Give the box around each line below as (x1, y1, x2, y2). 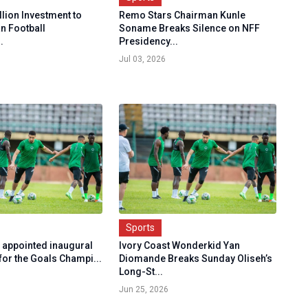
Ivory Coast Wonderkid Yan (118, 240, 240, 252)
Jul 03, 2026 (118, 54, 166, 65)
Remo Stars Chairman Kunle (118, 10, 245, 21)
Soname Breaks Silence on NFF (118, 23, 260, 34)
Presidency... (118, 36, 178, 47)
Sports (125, 222, 155, 234)
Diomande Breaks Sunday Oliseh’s (118, 253, 272, 265)
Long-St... (118, 266, 163, 278)
